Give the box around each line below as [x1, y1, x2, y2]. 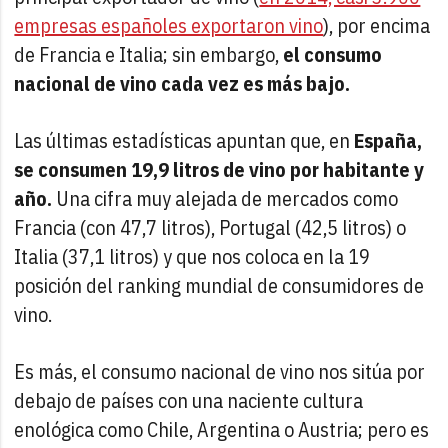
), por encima [323, 11, 431, 39]
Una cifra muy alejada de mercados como [52, 184, 399, 212]
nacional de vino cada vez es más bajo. [14, 69, 351, 97]
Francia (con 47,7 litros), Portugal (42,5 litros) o [14, 213, 407, 241]
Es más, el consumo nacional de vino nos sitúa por [14, 357, 426, 385]
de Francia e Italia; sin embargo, [14, 40, 284, 68]
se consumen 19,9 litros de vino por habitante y [14, 155, 425, 183]
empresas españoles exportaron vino [14, 11, 324, 39]
